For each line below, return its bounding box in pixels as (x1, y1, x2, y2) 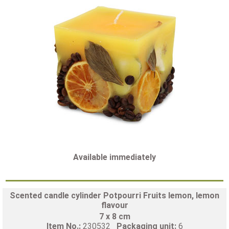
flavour (101, 200, 128, 210)
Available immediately (73, 152, 156, 162)
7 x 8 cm (99, 211, 130, 221)
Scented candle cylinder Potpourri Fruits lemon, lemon (10, 190, 219, 200)
